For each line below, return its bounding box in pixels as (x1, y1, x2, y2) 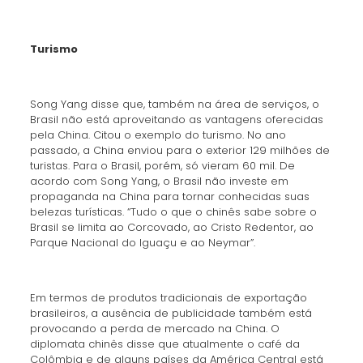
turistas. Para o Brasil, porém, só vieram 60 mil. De (29, 158, 295, 173)
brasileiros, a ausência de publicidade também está (29, 305, 312, 321)
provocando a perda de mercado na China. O (29, 321, 280, 336)
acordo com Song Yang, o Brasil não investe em (29, 173, 288, 189)
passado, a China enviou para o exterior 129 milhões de (29, 143, 330, 158)
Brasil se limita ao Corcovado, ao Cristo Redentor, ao (29, 220, 314, 235)
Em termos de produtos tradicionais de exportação (29, 290, 307, 305)
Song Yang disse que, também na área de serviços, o (29, 96, 319, 112)
